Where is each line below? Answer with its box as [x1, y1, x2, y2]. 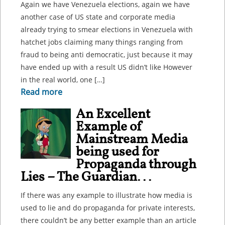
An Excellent [76, 105, 150, 124]
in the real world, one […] [21, 75, 105, 84]
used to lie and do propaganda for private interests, [21, 203, 195, 212]
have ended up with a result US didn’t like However [21, 62, 192, 72]
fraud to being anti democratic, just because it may [21, 50, 192, 59]
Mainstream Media [76, 130, 188, 149]
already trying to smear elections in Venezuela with [21, 25, 193, 34]
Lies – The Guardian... [21, 168, 151, 187]
